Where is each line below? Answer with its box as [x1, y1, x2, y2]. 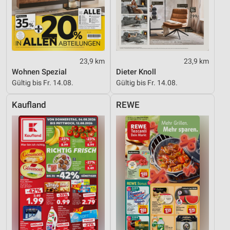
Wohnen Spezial [12, 67, 67, 77]
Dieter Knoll [116, 67, 156, 77]
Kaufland [12, 100, 46, 110]
